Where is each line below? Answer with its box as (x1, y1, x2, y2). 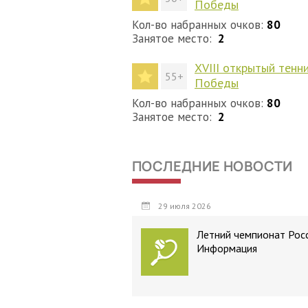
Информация (197, 241, 257, 255)
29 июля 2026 (156, 201, 211, 211)
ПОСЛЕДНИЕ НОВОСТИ (132, 157, 293, 175)
